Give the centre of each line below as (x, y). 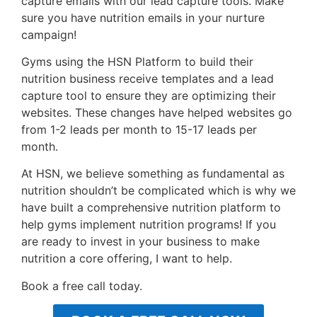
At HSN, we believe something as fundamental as (153, 174)
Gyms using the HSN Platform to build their (137, 62)
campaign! (51, 34)
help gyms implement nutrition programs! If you (149, 225)
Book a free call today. (83, 286)
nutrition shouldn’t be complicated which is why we (158, 191)
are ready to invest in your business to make (140, 242)
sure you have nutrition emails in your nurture (143, 17)
